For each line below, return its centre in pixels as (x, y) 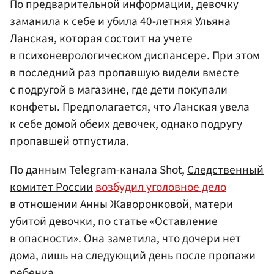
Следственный (225, 170)
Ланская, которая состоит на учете (101, 39)
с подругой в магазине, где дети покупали (119, 90)
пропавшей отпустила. (69, 142)
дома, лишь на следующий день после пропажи (133, 256)
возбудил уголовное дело (161, 187)
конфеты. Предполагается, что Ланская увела (130, 107)
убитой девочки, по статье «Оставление (114, 222)
